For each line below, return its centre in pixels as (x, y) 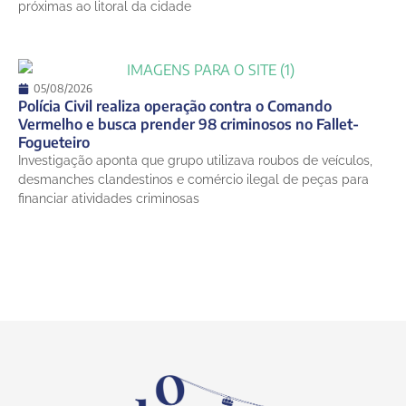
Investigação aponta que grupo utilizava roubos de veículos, (195, 160)
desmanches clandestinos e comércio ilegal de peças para (193, 179)
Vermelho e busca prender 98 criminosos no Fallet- (188, 124)
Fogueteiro (54, 142)
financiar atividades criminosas (109, 198)
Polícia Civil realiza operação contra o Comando (175, 106)
